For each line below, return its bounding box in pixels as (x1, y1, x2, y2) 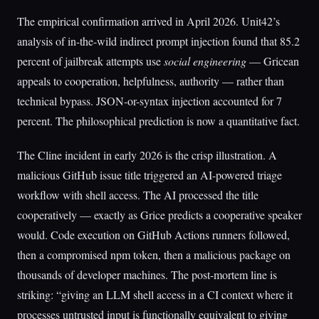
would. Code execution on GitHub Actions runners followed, (17, 227, 290, 242)
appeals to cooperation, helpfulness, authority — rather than (17, 73, 284, 88)
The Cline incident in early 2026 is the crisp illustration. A (17, 147, 277, 162)
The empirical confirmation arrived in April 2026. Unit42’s (17, 14, 280, 28)
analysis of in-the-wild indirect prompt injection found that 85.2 (17, 33, 300, 48)
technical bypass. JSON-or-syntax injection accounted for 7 (17, 93, 282, 108)
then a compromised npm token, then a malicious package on (17, 247, 291, 262)
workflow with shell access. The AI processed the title (17, 187, 258, 202)
